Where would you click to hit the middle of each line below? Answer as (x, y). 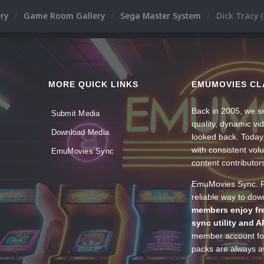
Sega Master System (162, 16)
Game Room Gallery (65, 16)
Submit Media (75, 113)
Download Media (80, 132)
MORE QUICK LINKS (93, 84)
